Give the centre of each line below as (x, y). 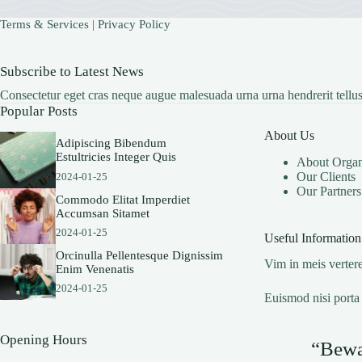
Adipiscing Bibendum (112, 143)
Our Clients (326, 176)
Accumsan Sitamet (103, 213)
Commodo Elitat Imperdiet (123, 199)
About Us (290, 135)
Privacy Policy (134, 25)
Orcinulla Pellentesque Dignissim (140, 256)
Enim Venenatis (95, 269)
